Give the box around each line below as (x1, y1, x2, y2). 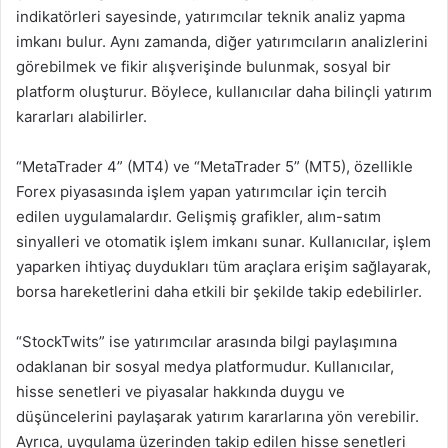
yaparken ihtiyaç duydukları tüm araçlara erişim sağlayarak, (16, 257, 431, 276)
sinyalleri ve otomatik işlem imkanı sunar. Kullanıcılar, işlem (16, 232, 431, 251)
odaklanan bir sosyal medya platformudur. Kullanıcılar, (16, 357, 394, 376)
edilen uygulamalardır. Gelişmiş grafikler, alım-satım (16, 207, 381, 226)
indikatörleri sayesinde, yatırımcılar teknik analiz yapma (16, 7, 405, 26)
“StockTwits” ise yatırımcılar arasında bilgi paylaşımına (16, 332, 397, 351)
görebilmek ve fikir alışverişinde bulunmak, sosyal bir (16, 57, 391, 76)
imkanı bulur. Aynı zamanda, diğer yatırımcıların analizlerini (16, 32, 428, 51)
